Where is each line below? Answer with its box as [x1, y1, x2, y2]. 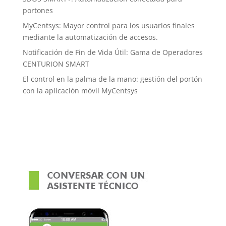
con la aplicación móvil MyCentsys [22, 85, 138, 95]
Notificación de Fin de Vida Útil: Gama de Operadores [22, 47, 203, 57]
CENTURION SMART [22, 59, 89, 69]
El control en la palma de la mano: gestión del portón [22, 74, 202, 84]
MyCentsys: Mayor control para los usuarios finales [22, 20, 195, 30]
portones [22, 5, 53, 15]
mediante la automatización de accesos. [22, 32, 158, 42]
